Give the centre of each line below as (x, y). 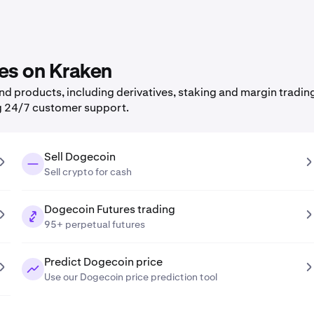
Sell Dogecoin (80, 157)
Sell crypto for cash (88, 172)
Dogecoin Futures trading (109, 209)
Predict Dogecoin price (103, 262)
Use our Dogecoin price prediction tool (130, 277)
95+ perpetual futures (94, 224)
